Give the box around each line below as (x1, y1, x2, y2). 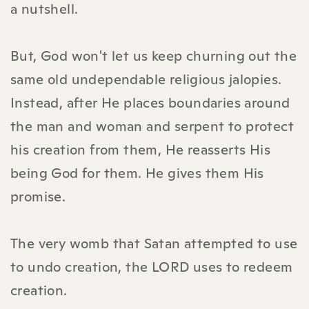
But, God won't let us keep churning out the (10, 46, 297, 65)
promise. (10, 187, 66, 206)
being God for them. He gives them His (10, 163, 264, 182)
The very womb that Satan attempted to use (10, 234, 298, 252)
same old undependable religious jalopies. (10, 70, 282, 88)
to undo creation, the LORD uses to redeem (10, 257, 293, 276)
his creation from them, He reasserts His (10, 140, 270, 159)
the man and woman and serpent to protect (10, 117, 294, 135)
